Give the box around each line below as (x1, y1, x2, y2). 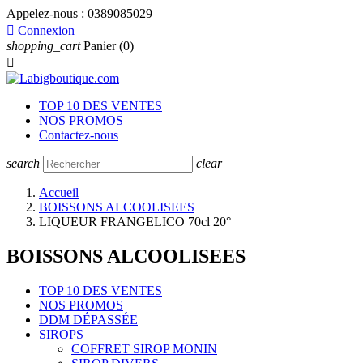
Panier (83, 39, 116, 53)
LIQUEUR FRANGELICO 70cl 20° (39, 215, 231, 228)
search (6, 156, 40, 170)
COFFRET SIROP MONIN (71, 341, 217, 356)
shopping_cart (6, 39, 80, 53)
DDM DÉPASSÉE (39, 312, 138, 327)
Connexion (18, 23, 75, 37)
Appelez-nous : (6, 6, 88, 20)
